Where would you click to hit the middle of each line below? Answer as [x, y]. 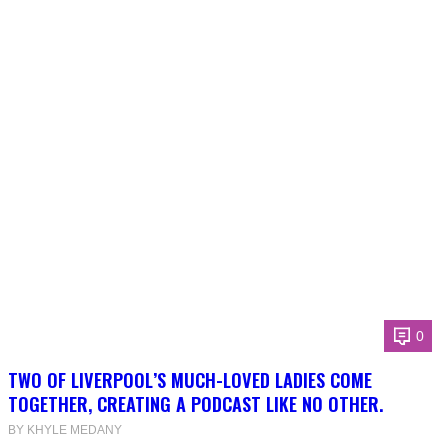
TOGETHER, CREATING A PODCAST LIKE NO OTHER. [195, 404]
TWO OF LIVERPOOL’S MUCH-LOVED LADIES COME [190, 380]
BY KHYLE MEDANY [65, 430]
